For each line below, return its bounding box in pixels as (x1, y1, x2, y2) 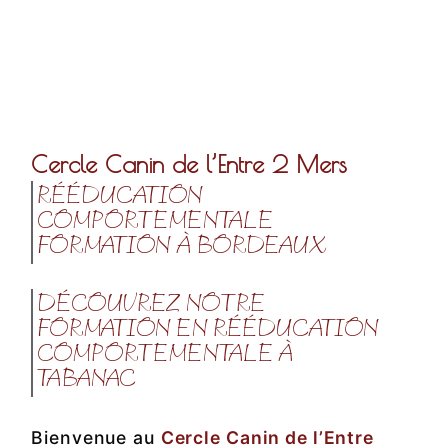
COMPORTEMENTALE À (37, 339, 294, 372)
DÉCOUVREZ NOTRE (37, 289, 266, 322)
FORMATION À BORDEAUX (37, 231, 328, 264)
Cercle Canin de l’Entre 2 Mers (31, 150, 348, 179)
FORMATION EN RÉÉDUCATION (37, 314, 380, 347)
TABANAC (37, 364, 137, 397)
